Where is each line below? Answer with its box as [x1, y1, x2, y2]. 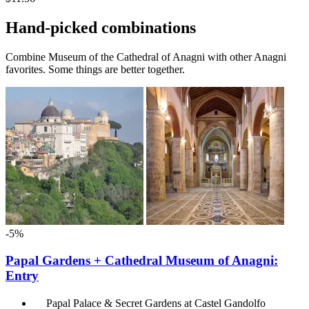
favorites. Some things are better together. [6, 63, 185, 76]
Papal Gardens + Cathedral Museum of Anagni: [6, 252, 278, 268]
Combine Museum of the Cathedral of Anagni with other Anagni [6, 51, 286, 63]
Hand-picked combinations [6, 19, 196, 37]
